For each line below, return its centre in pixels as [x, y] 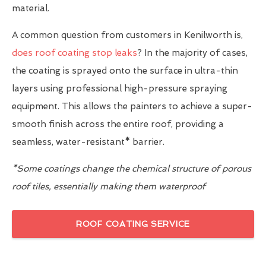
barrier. [147, 142]
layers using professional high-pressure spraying [120, 89]
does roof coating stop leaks [75, 53]
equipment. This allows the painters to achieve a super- [132, 107]
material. [31, 9]
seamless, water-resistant [68, 142]
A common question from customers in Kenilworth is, [127, 35]
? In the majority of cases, [192, 53]
